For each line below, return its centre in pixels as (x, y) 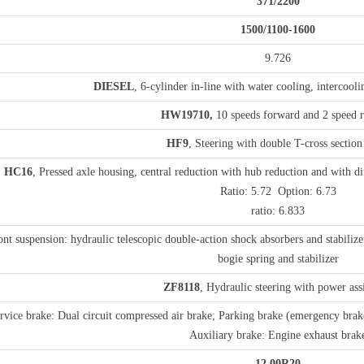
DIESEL (113, 87)
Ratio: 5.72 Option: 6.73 (278, 191)
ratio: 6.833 (278, 211)
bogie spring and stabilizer (278, 259)
